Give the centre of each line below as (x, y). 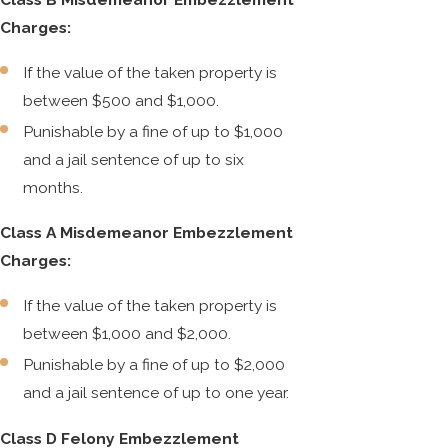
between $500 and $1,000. (121, 101)
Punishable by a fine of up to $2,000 (154, 365)
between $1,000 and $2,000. (127, 334)
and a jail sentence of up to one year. (156, 393)
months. (53, 188)
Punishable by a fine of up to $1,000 (153, 132)
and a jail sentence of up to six (134, 160)
